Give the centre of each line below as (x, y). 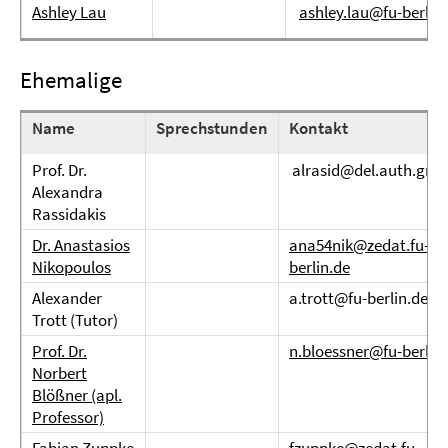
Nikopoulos (71, 267)
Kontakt (318, 128)
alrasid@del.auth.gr (360, 170)
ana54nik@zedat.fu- (359, 245)
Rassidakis (69, 214)
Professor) (68, 417)
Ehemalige (71, 79)
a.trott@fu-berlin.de (358, 298)
